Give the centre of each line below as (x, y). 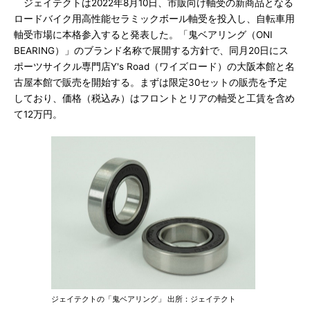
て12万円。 (38, 114)
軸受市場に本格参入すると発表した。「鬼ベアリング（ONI (143, 35)
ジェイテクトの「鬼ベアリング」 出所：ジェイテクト (144, 299)
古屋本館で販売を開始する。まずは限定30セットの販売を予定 (151, 82)
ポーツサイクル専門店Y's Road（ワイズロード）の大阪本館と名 (154, 66)
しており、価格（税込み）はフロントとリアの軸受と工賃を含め (154, 98)
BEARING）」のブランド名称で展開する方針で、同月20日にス (151, 51)
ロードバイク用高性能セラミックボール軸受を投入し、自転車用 (154, 19)
